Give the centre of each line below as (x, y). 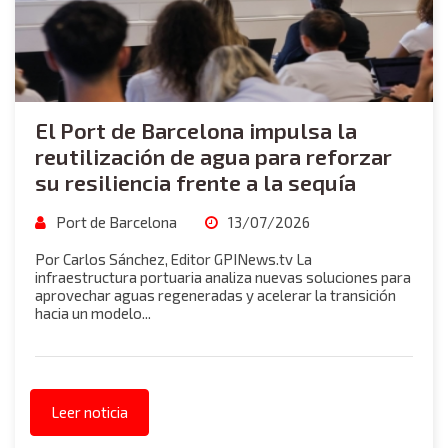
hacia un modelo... (93, 313)
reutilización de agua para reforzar (213, 156)
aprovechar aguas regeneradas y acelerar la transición (215, 295)
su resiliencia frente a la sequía (195, 182)
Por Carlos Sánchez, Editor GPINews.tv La (173, 259)
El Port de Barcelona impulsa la (196, 130)
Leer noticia (89, 412)
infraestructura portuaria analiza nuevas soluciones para (223, 277)
